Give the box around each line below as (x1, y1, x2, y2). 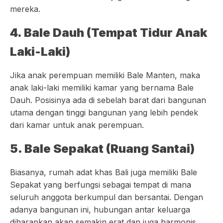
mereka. (10, 4, 40, 14)
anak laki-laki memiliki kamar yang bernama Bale (10, 83, 194, 93)
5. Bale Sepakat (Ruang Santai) (10, 141, 195, 156)
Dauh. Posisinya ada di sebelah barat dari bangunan (10, 95, 206, 105)
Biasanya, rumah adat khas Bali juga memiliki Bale (10, 167, 197, 177)
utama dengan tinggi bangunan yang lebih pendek (10, 108, 198, 117)
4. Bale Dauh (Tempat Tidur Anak (10, 25, 207, 40)
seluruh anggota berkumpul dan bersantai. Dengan (10, 192, 203, 202)
